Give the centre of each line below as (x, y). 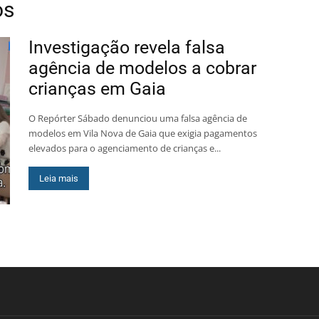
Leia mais (59, 178)
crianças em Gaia (97, 89)
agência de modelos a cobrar (142, 68)
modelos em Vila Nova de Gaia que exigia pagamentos (143, 133)
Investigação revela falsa (127, 47)
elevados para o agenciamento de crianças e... (125, 148)
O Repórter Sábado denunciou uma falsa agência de (138, 118)
